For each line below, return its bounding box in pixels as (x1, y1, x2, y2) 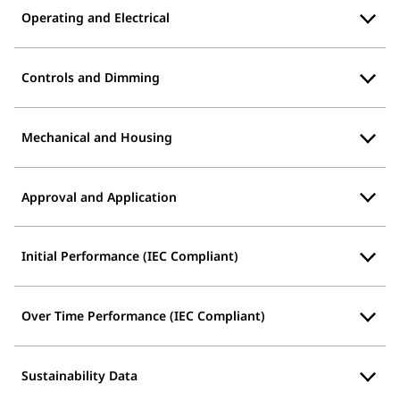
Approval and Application (21, 187, 177, 205)
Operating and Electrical (21, 9, 170, 27)
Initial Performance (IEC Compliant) (21, 247, 238, 265)
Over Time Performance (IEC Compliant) (21, 307, 265, 324)
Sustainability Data (21, 366, 137, 384)
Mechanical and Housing (21, 128, 172, 146)
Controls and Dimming (21, 69, 160, 87)
